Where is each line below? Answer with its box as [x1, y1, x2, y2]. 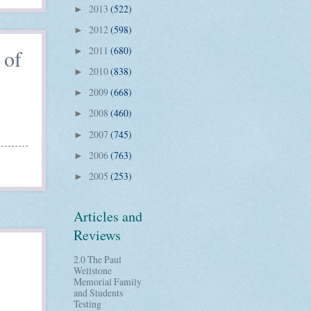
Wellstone [74, 264, 112, 278]
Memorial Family [74, 275, 142, 289]
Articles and [74, 206, 142, 226]
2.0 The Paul [74, 253, 121, 267]
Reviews [74, 225, 121, 244]
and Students [74, 286, 123, 300]
